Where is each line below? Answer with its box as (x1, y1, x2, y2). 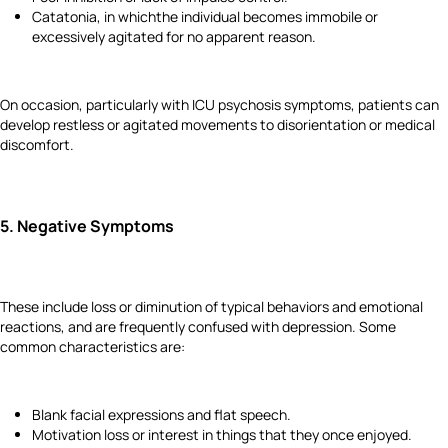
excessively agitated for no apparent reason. (32, 26, 316, 46)
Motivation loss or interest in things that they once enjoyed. (32, 425, 412, 445)
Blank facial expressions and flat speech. (32, 405, 291, 425)
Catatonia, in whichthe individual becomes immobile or (32, 6, 378, 26)
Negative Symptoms (17, 214, 174, 237)
